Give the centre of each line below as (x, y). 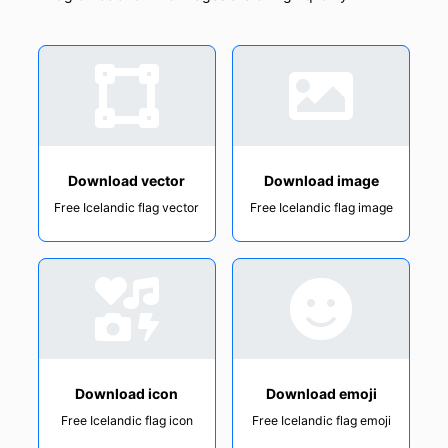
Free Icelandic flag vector (127, 208)
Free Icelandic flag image (321, 208)
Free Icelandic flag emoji (321, 421)
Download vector (127, 181)
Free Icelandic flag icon (126, 421)
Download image (321, 181)
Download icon (127, 394)
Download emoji (321, 394)
